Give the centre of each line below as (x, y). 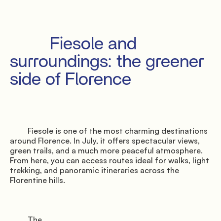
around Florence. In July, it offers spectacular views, (105, 141)
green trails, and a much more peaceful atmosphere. (106, 151)
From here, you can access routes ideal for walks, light (110, 161)
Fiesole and (30, 44)
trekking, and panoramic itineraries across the (94, 170)
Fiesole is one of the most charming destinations (19, 131)
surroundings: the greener (107, 62)
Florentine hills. (37, 180)
